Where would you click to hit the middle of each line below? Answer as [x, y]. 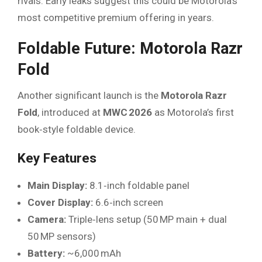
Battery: [46, 253]
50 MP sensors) [62, 236]
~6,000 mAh [93, 253]
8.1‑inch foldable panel [138, 185]
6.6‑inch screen [128, 202]
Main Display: [57, 185]
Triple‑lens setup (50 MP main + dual [146, 219]
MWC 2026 [127, 112]
